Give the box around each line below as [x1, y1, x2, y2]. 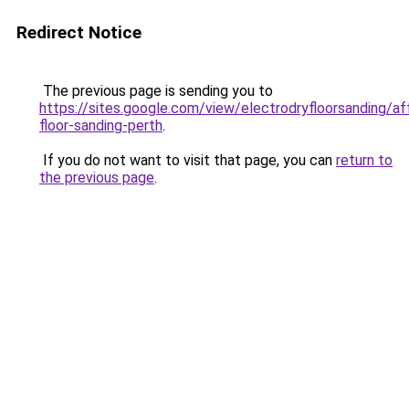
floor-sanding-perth [39, 117, 163, 134]
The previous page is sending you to [39, 82, 273, 100]
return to [336, 152, 393, 169]
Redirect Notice [16, 22, 142, 43]
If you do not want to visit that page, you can [39, 152, 336, 169]
